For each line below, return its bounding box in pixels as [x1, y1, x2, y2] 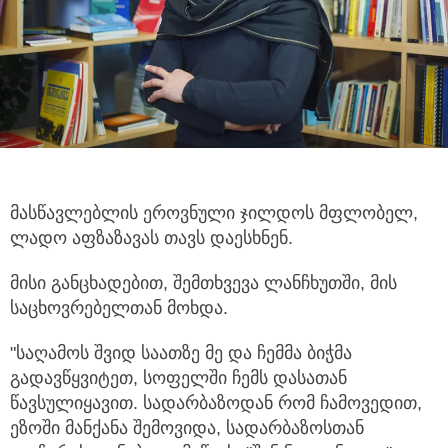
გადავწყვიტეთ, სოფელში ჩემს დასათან [10, 368, 347, 389]
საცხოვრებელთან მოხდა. [10, 298, 228, 319]
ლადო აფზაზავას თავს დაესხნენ [10, 228, 288, 249]
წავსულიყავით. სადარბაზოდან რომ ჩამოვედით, [10, 393, 422, 414]
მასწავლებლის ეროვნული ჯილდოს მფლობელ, [10, 203, 418, 224]
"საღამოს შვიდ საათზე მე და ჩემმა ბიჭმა [10, 343, 352, 364]
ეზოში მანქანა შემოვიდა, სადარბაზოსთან [10, 418, 364, 439]
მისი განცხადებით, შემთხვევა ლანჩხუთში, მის [10, 273, 397, 294]
